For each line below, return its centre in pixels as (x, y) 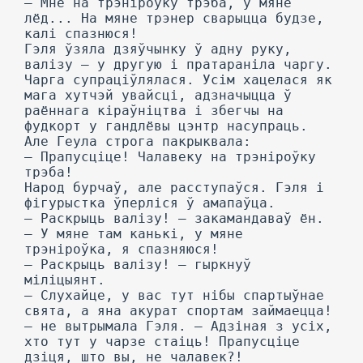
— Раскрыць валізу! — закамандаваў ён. (174, 218)
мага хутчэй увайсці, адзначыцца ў (158, 95)
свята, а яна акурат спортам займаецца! (178, 311)
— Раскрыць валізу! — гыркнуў (138, 265)
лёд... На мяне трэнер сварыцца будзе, (174, 18)
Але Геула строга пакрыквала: (138, 141)
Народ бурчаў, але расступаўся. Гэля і (174, 188)
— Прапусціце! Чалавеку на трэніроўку (170, 157)
